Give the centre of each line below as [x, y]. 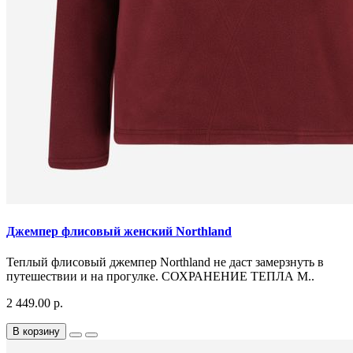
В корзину [36, 331]
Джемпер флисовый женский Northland [119, 231]
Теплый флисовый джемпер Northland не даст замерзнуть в [165, 262]
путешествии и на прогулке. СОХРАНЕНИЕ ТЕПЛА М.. [160, 276]
